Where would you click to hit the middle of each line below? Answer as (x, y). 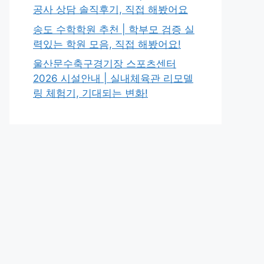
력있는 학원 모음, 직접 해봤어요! (107, 44)
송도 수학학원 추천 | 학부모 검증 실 (114, 29)
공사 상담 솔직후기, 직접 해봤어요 (110, 9)
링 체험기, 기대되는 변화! (90, 93)
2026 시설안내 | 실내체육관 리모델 (113, 78)
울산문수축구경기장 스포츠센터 (105, 64)
